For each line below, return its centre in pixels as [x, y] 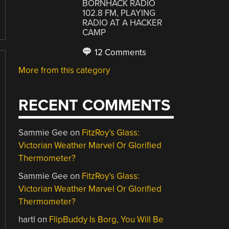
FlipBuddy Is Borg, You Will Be [107, 220]
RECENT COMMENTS [95, 106]
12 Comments [120, 52]
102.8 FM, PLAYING [119, 13]
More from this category [64, 70]
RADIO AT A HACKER [122, 22]
